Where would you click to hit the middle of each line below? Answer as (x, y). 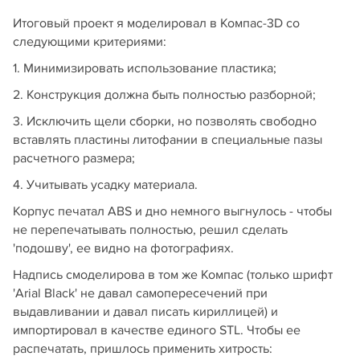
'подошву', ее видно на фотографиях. (123, 249)
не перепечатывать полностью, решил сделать (150, 230)
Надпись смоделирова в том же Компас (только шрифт (173, 275)
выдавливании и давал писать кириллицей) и (145, 312)
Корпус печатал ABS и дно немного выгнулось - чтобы (172, 212)
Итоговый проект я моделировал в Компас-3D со (156, 24)
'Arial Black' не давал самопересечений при (140, 294)
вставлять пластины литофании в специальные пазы (168, 140)
